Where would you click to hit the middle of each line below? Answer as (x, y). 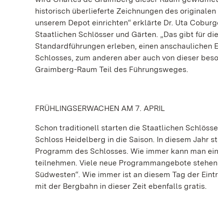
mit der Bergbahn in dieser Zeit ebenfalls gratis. (121, 186)
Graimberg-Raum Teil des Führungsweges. (112, 69)
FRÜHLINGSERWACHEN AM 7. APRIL (100, 108)
